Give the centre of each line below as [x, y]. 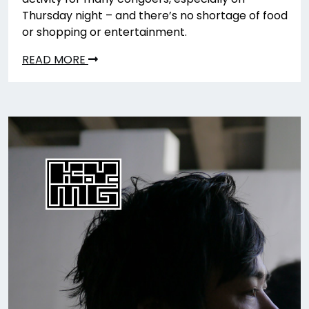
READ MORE [55, 60]
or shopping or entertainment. [104, 32]
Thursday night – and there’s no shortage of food [155, 16]
